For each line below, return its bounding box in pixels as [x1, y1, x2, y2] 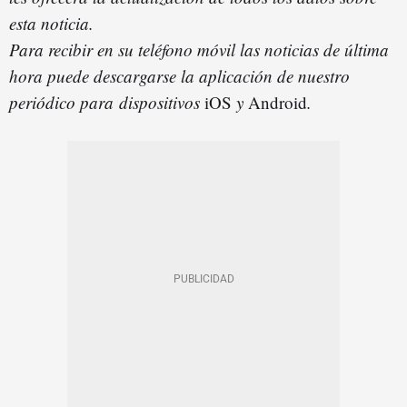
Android [248, 91, 307, 114]
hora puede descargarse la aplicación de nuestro [9, 65, 350, 88]
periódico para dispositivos [9, 91, 204, 114]
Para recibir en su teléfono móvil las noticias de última [9, 38, 389, 62]
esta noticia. [9, 12, 94, 35]
